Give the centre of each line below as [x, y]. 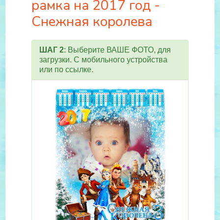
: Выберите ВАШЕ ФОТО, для [117, 50]
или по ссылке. [66, 69]
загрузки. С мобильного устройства [103, 60]
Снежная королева [92, 22]
